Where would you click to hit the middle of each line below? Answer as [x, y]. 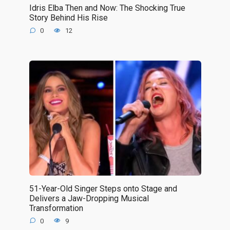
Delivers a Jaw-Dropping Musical [89, 198]
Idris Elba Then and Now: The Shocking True [107, 8]
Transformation [56, 208]
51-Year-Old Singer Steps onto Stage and [103, 188]
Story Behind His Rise [68, 17]
